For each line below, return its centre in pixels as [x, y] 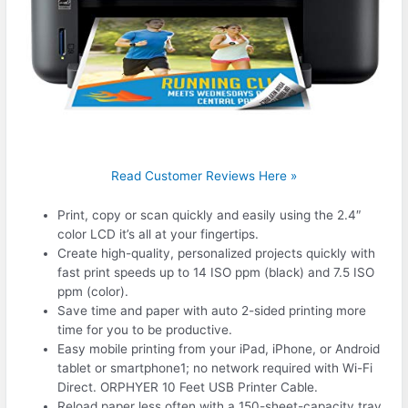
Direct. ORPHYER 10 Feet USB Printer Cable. [188, 387]
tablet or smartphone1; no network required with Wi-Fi [215, 367]
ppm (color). [93, 291]
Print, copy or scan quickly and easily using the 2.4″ [210, 214]
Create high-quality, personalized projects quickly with [217, 253]
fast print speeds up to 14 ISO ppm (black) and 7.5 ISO [216, 272]
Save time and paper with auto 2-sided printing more [212, 310]
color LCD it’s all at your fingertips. [158, 234]
